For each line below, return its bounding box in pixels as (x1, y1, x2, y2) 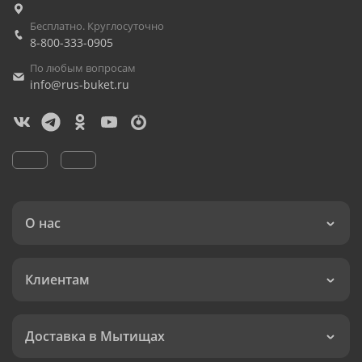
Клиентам (25, 271, 90, 288)
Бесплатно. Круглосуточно (30, 19, 164, 33)
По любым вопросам (30, 61, 136, 75)
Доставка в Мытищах (25, 327, 165, 345)
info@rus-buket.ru (30, 77, 129, 92)
